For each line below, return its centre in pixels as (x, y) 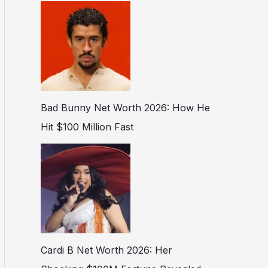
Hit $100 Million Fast (87, 127)
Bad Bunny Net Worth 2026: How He (125, 108)
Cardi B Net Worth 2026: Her (106, 250)
